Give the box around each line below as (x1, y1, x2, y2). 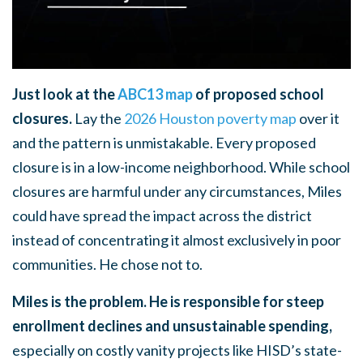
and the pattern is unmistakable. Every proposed (12, 133, 316, 152)
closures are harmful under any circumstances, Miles (12, 181, 342, 200)
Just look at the (12, 84, 117, 103)
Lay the (72, 109, 124, 127)
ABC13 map (117, 84, 193, 103)
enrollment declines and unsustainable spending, (12, 316, 332, 335)
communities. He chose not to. (12, 254, 203, 273)
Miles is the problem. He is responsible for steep (12, 292, 324, 310)
